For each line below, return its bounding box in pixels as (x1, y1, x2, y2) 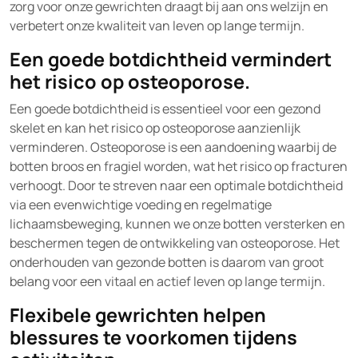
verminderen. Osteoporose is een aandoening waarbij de (10, 138, 336, 156)
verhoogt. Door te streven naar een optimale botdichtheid (10, 177, 343, 194)
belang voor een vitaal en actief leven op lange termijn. (10, 272, 325, 290)
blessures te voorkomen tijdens (10, 324, 297, 350)
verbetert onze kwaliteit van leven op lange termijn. (10, 17, 304, 34)
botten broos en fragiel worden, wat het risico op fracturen (10, 157, 348, 175)
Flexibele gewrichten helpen (10, 302, 266, 328)
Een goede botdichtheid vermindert (10, 46, 332, 72)
